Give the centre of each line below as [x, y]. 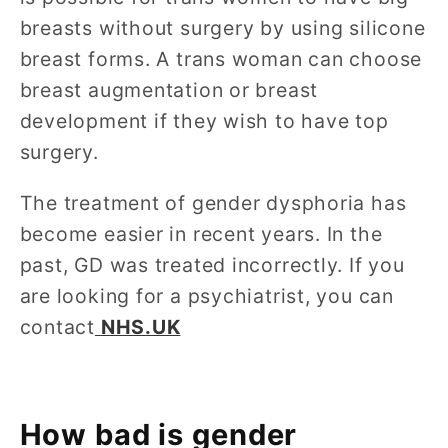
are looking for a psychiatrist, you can [206, 295]
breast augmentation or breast [169, 90]
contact [57, 326]
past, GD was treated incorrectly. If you [212, 264]
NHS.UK [140, 326]
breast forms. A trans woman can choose [221, 59]
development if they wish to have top [204, 121]
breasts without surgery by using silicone [222, 28]
